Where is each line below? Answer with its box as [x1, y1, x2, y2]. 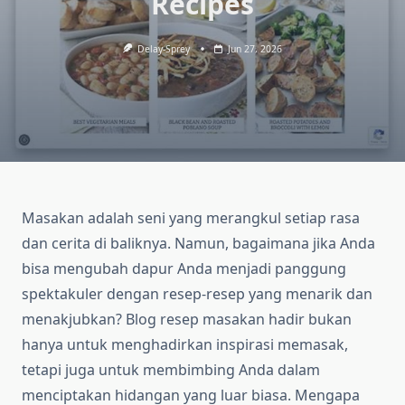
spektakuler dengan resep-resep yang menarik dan [22, 284, 372, 305]
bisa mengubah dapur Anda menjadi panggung [22, 259, 346, 279]
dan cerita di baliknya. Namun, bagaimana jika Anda [22, 233, 375, 254]
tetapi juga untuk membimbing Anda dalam [22, 360, 320, 381]
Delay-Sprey [137, 42, 191, 55]
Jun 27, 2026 [228, 42, 283, 55]
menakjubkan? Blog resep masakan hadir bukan [22, 309, 352, 330]
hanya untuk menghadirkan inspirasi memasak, [22, 334, 348, 355]
